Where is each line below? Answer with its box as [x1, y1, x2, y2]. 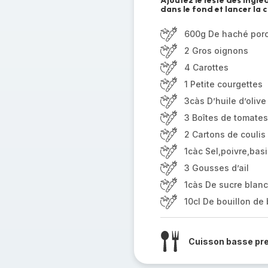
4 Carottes [184, 62, 229, 72]
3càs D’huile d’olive [184, 96, 266, 106]
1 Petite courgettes [184, 79, 263, 89]
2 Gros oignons [184, 45, 248, 56]
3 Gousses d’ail [184, 163, 249, 173]
